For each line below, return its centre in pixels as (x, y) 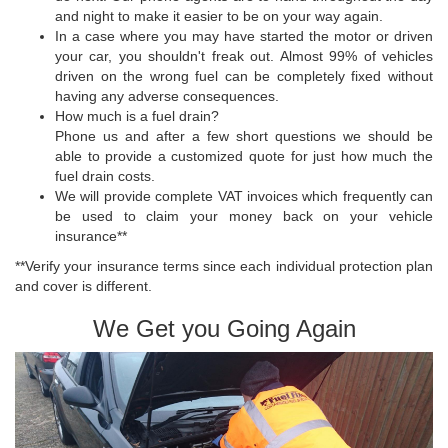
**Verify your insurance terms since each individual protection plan (224, 266)
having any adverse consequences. (167, 96)
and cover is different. (83, 286)
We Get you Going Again (224, 329)
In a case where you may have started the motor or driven (244, 36)
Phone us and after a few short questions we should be (244, 136)
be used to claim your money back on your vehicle (244, 216)
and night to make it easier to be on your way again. (219, 16)
